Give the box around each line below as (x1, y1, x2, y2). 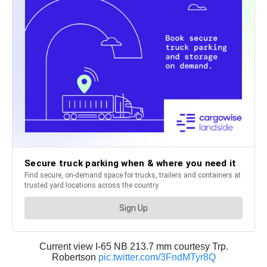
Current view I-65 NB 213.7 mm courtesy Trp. (39, 241, 228, 252)
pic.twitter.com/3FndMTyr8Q (98, 252, 216, 263)
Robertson (51, 252, 98, 263)
